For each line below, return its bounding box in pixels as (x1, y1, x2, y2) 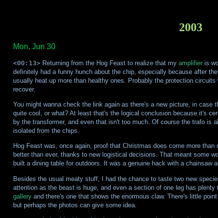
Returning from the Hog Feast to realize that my (40, 59, 179, 67)
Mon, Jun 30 (13, 42, 55, 51)
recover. (13, 85, 36, 93)
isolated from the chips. (13, 127, 79, 135)
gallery (13, 192, 32, 200)
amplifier (178, 59, 202, 67)
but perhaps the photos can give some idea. (13, 201, 137, 209)
